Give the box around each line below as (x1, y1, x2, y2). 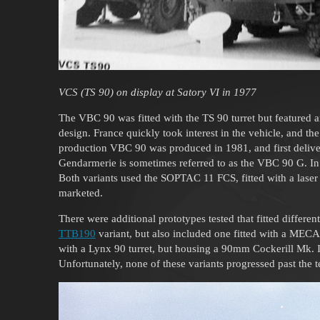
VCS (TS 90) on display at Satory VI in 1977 (59, 86, 256, 98)
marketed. (59, 186, 103, 199)
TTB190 (59, 227, 96, 239)
